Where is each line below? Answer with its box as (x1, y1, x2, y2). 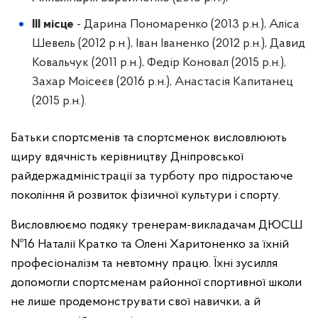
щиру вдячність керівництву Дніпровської (11, 150, 243, 164)
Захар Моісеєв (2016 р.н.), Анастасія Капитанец (32, 75, 293, 89)
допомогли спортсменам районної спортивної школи (11, 275, 302, 290)
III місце (32, 17, 74, 31)
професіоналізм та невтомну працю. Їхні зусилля (11, 256, 278, 270)
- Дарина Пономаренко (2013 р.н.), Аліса (74, 17, 300, 31)
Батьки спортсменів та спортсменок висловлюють (11, 131, 287, 145)
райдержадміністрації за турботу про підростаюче (11, 169, 293, 183)
